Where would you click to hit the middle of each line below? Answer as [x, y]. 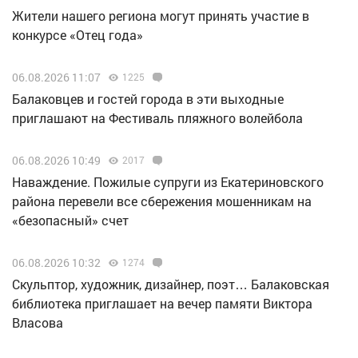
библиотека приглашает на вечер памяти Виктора [162, 304]
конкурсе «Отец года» [78, 35]
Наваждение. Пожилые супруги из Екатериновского [168, 182]
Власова [38, 323]
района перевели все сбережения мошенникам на [162, 201]
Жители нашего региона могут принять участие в [161, 16]
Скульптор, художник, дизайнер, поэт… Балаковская [171, 284]
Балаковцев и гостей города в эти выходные [148, 99]
